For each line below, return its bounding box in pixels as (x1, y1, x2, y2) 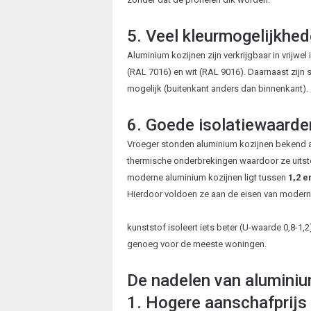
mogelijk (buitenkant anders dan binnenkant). (126, 83, 308, 94)
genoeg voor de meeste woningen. (126, 239, 267, 250)
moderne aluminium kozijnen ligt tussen (126, 172, 288, 183)
